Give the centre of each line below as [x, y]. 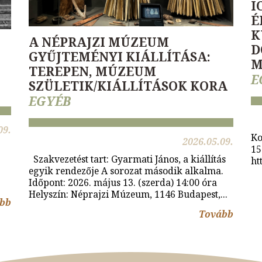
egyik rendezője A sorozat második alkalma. [126, 170]
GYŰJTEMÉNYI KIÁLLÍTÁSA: [120, 56]
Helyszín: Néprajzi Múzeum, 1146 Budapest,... [128, 194]
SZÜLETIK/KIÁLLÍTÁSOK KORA [128, 86]
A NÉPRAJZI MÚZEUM [99, 42]
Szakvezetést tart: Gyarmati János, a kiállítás [127, 159]
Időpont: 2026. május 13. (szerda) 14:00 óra [123, 182]
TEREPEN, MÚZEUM [92, 71]
